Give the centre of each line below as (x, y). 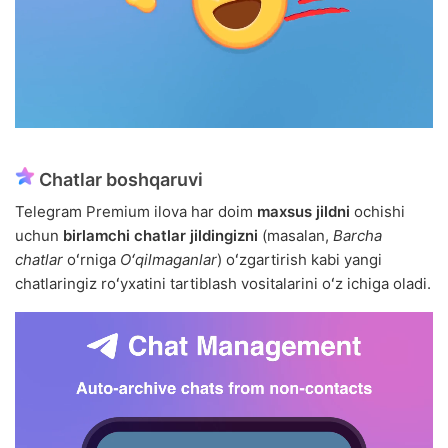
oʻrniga (91, 260)
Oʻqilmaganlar (168, 260)
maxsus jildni (303, 212)
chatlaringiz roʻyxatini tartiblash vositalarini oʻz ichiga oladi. (223, 284)
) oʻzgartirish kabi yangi (299, 260)
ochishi (377, 212)
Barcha (357, 236)
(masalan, (295, 236)
